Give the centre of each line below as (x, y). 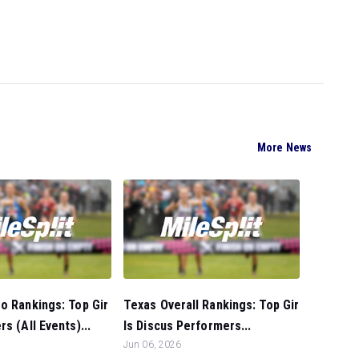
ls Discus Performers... (188, 326)
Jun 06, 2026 (153, 345)
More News (284, 148)
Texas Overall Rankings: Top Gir (212, 305)
